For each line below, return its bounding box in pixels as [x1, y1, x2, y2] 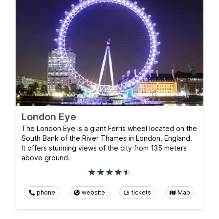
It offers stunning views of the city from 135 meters [22, 144, 187, 153]
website [82, 189, 105, 197]
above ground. [22, 153, 70, 162]
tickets [131, 189, 151, 197]
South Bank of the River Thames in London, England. [22, 134, 192, 143]
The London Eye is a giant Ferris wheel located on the [22, 124, 197, 133]
